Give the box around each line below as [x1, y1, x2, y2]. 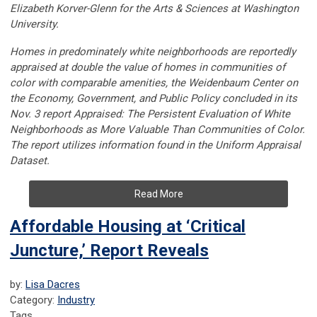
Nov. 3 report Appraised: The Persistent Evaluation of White [10, 108, 290, 121]
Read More [134, 188, 183, 200]
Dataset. [10, 154, 50, 168]
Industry [57, 294, 95, 307]
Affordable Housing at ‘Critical [10, 217, 246, 237]
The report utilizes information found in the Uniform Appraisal [10, 139, 301, 152]
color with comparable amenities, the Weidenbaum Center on [10, 76, 298, 90]
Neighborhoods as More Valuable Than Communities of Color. [10, 123, 305, 137]
